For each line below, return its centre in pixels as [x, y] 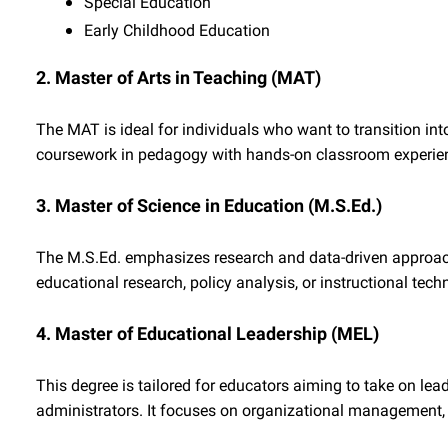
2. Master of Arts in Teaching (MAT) [178, 77]
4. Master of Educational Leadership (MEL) [207, 333]
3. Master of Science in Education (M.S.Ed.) [209, 205]
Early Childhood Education [177, 30]
